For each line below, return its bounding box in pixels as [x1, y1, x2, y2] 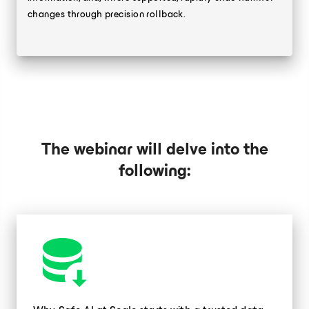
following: [118, 157, 191, 184]
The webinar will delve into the [41, 135, 268, 163]
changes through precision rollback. [28, 6, 186, 22]
